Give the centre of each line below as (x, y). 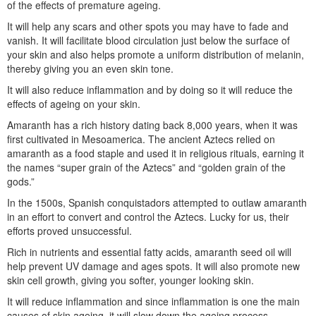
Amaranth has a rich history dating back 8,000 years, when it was (152, 125)
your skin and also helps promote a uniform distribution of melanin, (156, 55)
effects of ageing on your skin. (74, 104)
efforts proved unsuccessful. (69, 231)
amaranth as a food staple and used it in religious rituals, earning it (156, 153)
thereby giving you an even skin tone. (90, 69)
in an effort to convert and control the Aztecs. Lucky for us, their (148, 217)
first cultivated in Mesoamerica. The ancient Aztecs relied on (141, 139)
